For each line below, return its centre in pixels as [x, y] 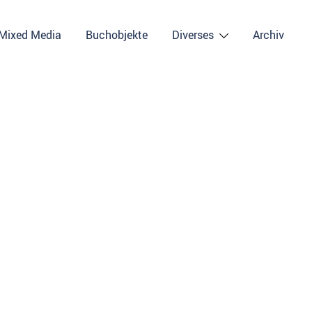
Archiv [268, 34]
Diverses [193, 34]
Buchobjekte [117, 34]
